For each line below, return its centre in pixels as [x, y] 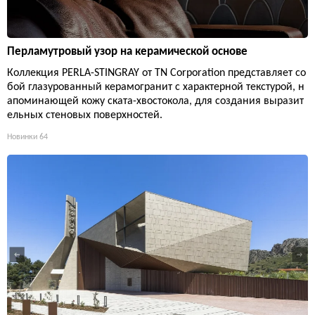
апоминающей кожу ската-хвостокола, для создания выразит [155, 102]
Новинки [22, 137]
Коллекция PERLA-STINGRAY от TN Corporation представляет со [156, 73]
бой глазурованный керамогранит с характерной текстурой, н [156, 88]
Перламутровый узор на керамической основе [127, 52]
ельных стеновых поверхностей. [85, 116]
